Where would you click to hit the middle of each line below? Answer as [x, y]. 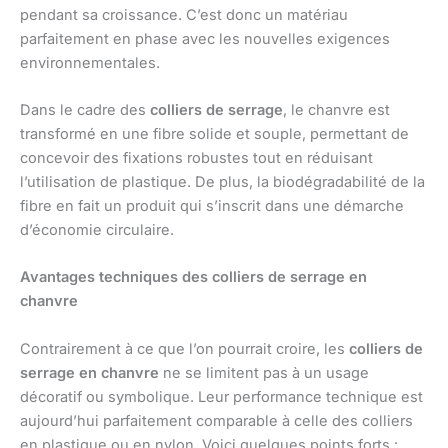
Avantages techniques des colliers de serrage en [193, 277]
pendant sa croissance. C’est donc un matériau [184, 14]
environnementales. [90, 62]
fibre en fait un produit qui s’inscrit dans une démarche [212, 206]
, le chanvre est [336, 110]
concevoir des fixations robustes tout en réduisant [196, 158]
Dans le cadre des [85, 110]
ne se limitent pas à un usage [264, 372]
